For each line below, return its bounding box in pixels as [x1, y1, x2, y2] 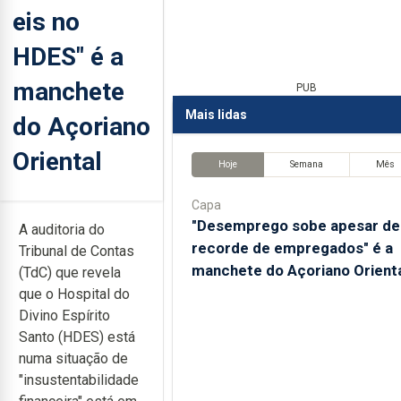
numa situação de [19, 350, 128, 367]
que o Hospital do [19, 286, 130, 303]
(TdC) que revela [19, 264, 121, 281]
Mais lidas [184, 107, 247, 122]
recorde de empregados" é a [191, 238, 393, 257]
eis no [13, 6, 80, 37]
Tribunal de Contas [19, 243, 134, 260]
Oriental [13, 146, 102, 176]
